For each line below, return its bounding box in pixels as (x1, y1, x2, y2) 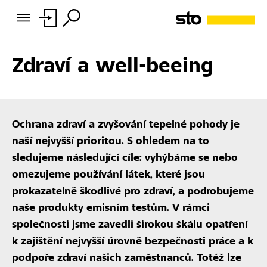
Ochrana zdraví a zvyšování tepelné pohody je (12, 120, 240, 131)
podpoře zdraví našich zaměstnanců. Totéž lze (12, 253, 241, 264)
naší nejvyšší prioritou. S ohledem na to (12, 136, 209, 147)
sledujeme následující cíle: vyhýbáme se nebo (12, 153, 238, 164)
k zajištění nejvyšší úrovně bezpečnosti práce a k (12, 237, 253, 247)
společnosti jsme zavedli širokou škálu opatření (12, 220, 248, 231)
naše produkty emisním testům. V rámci (12, 203, 210, 214)
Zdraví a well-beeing (12, 57, 213, 78)
